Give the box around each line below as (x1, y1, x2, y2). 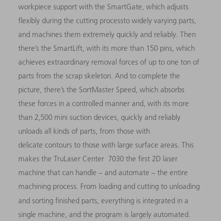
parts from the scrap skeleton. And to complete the (18, 71, 181, 81)
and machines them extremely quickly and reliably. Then (18, 30, 196, 39)
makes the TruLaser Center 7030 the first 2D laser (18, 154, 178, 164)
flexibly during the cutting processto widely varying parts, (18, 16, 197, 26)
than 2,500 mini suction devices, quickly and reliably (18, 112, 181, 122)
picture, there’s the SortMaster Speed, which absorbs (18, 85, 185, 95)
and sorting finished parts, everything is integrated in (18, 196, 183, 206)
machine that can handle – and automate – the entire (18, 168, 188, 178)
